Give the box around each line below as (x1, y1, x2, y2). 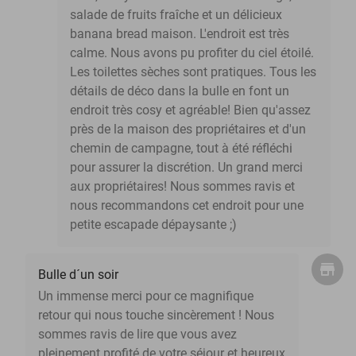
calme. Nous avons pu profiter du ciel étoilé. (70, 44, 314, 60)
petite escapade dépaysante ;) (70, 216, 237, 232)
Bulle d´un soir (38, 266, 118, 282)
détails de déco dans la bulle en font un (70, 83, 289, 99)
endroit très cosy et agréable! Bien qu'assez (70, 102, 311, 118)
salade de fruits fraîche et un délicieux (70, 6, 282, 22)
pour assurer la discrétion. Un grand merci (70, 159, 303, 175)
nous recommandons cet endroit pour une (70, 197, 304, 213)
